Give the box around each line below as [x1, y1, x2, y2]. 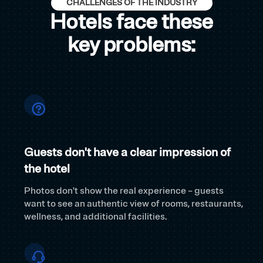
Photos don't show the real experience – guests [24, 185, 224, 197]
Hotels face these [50, 9, 213, 36]
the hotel [24, 161, 70, 177]
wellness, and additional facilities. [24, 211, 167, 223]
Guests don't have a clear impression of [24, 145, 231, 160]
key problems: [68, 32, 195, 59]
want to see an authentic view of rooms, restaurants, [24, 198, 243, 210]
